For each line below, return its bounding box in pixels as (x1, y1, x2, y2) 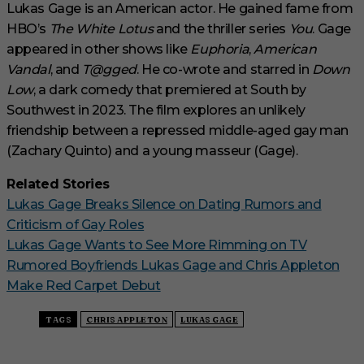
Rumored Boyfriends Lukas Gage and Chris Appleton (6, 258, 340, 274)
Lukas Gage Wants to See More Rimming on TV (6, 237, 307, 253)
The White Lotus (49, 21, 154, 37)
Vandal (6, 62, 50, 78)
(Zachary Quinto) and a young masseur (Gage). (6, 143, 298, 159)
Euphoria (190, 41, 249, 58)
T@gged (82, 62, 136, 78)
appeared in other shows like (6, 41, 191, 58)
